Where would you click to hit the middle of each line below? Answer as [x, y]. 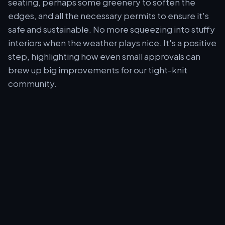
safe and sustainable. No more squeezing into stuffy [111, 29]
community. [32, 84]
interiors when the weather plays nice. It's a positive [112, 43]
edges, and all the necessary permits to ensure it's [108, 16]
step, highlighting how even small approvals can [104, 57]
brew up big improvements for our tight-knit [98, 70]
